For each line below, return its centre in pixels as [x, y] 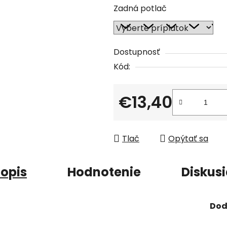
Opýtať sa [188, 138]
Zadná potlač [140, 8]
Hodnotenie [104, 172]
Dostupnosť [137, 52]
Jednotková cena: [154, 118]
